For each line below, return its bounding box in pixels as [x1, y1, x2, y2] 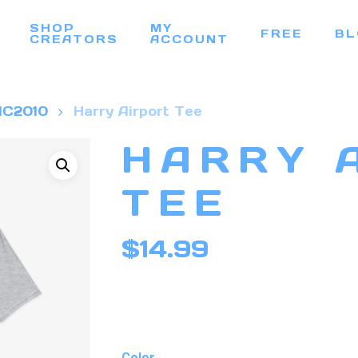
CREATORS [29, 32, 118, 46]
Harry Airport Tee [74, 103, 202, 119]
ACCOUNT [149, 32, 229, 46]
